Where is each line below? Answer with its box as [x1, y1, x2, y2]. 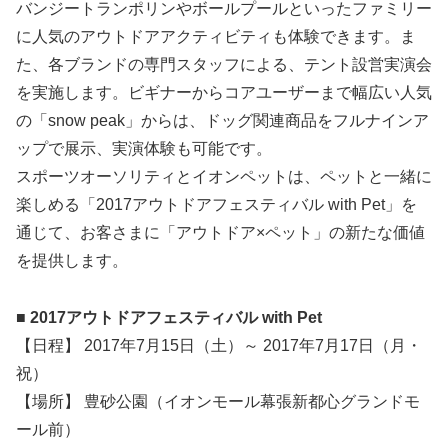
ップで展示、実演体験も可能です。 [16, 140, 272, 158]
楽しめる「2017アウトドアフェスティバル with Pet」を [16, 196, 417, 214]
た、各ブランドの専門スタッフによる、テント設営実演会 [16, 56, 432, 74]
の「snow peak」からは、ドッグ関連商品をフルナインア [16, 112, 429, 130]
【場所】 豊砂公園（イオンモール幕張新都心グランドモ [16, 393, 420, 411]
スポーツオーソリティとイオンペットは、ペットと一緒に [16, 168, 432, 186]
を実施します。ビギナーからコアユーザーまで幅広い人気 [16, 84, 432, 102]
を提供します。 [16, 252, 128, 270]
